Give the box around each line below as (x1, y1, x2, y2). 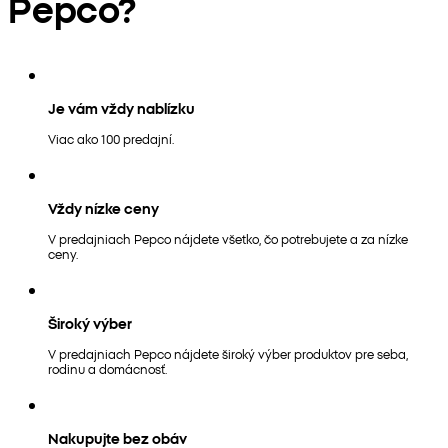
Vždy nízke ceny (48, 197, 159, 218)
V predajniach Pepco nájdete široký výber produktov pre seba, (48, 344, 408, 362)
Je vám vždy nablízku (48, 97, 195, 118)
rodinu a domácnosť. (48, 359, 167, 377)
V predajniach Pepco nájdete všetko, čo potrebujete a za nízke (48, 229, 408, 247)
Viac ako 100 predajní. (48, 129, 174, 147)
